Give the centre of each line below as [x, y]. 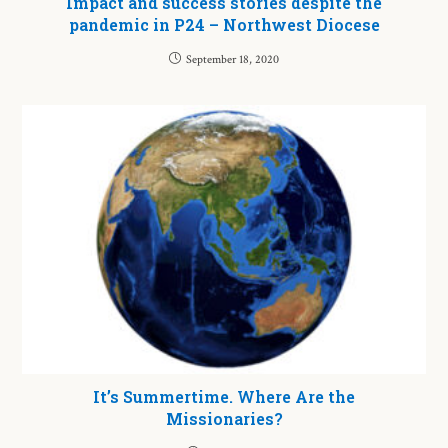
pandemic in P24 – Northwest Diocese [224, 25]
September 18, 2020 [232, 60]
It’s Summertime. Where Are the [224, 397]
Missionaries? [224, 419]
